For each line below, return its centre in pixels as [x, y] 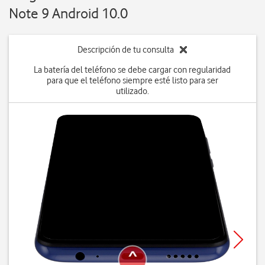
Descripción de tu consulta [126, 50]
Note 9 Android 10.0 [68, 13]
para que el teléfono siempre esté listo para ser [132, 80]
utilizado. [132, 91]
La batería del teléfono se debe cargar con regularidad [132, 70]
